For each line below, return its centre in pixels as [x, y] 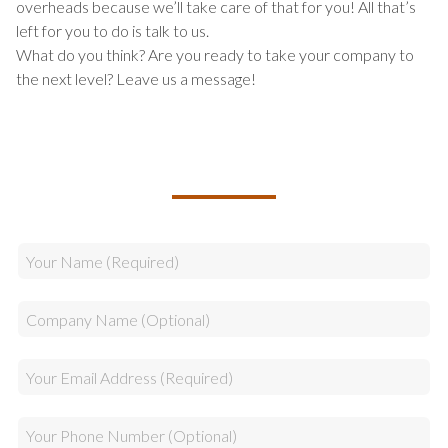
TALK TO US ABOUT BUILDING [223, 123]
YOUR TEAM [224, 155]
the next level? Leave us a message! [137, 79]
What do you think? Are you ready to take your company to [215, 55]
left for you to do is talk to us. [114, 31]
